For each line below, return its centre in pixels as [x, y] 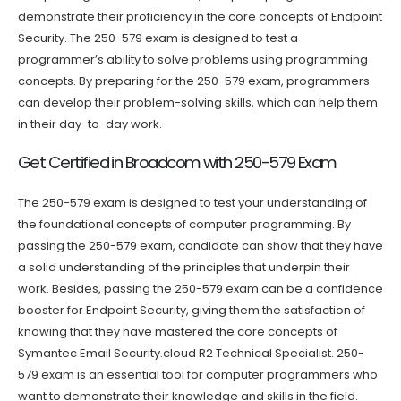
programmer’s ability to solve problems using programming [193, 59]
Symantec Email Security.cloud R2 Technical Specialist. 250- [191, 354]
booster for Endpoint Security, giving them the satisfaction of [192, 311]
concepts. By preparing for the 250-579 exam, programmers [194, 81]
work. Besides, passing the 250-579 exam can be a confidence [200, 289]
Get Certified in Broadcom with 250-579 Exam [177, 163]
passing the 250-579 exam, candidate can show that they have [200, 246]
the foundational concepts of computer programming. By [184, 225]
